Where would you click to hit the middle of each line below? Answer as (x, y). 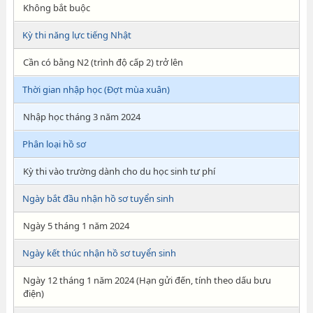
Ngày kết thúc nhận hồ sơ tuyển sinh (99, 253)
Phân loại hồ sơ (54, 144)
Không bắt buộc (56, 8)
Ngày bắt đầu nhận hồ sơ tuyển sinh (98, 198)
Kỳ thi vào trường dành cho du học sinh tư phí (119, 171)
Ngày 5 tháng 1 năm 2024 (76, 226)
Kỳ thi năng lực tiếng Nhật (77, 35)
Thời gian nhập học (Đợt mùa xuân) (96, 89)
